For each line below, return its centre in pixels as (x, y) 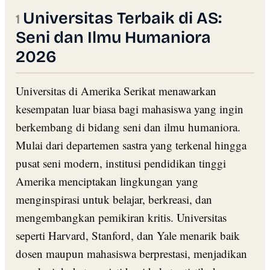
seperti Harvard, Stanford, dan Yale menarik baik (128, 235)
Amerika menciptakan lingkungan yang (107, 181)
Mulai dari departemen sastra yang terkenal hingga (131, 145)
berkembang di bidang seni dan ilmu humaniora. (128, 127)
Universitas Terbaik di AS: (122, 18)
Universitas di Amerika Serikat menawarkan (116, 90)
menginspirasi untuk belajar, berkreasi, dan (114, 199)
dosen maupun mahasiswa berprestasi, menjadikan (131, 253)
